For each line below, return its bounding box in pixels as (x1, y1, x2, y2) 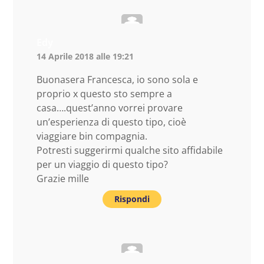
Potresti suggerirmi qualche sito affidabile (37, 143, 223, 157)
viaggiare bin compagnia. (37, 129, 147, 143)
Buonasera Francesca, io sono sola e (37, 72, 198, 86)
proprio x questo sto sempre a (37, 87, 172, 100)
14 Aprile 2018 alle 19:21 (37, 50, 134, 62)
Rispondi (114, 193, 150, 204)
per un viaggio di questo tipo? (37, 157, 168, 171)
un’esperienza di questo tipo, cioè (37, 115, 186, 128)
